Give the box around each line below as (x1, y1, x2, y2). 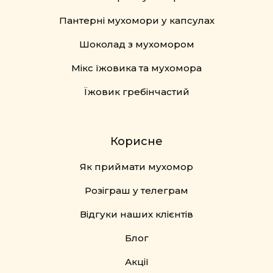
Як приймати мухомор (80, 161, 193, 173)
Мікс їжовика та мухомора (71, 62, 202, 74)
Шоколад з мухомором (79, 38, 194, 51)
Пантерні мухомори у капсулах (58, 15, 214, 27)
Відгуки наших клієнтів (80, 208, 193, 221)
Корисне (110, 135, 163, 149)
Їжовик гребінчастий (83, 86, 190, 98)
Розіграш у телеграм (85, 185, 188, 197)
